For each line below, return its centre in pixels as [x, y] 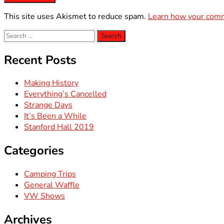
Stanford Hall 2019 [59, 127]
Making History [51, 83]
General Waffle [52, 185]
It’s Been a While [55, 116]
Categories [34, 151]
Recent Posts [40, 60]
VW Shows [44, 196]
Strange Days [48, 105]
